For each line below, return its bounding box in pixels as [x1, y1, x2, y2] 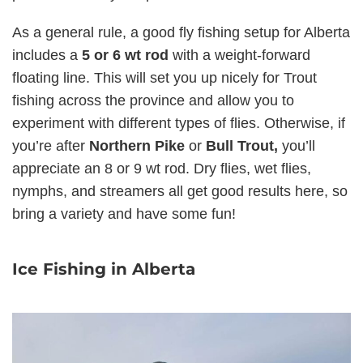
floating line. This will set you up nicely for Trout [12, 70, 317, 86]
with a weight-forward [173, 47, 310, 63]
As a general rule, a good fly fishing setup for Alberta [12, 24, 350, 41]
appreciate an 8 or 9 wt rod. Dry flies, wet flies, [12, 160, 311, 177]
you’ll [282, 138, 315, 154]
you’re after [12, 138, 89, 154]
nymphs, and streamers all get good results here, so [12, 183, 348, 199]
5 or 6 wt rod [82, 47, 173, 63]
